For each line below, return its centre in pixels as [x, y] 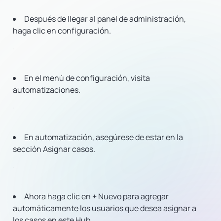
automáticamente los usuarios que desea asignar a [105, 208]
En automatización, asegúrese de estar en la [104, 137]
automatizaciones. [47, 90]
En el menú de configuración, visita [87, 78]
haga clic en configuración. [62, 31]
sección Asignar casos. [54, 149]
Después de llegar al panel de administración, [105, 19]
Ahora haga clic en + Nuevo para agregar [96, 196]
